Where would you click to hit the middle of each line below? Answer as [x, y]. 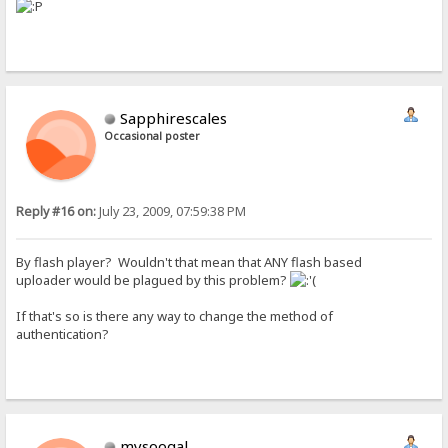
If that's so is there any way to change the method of [175, 315]
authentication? [64, 333]
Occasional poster [152, 135]
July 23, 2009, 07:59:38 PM [171, 211]
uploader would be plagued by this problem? [153, 279]
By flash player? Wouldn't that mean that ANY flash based [189, 261]
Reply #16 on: [56, 211]
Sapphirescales [174, 117]
